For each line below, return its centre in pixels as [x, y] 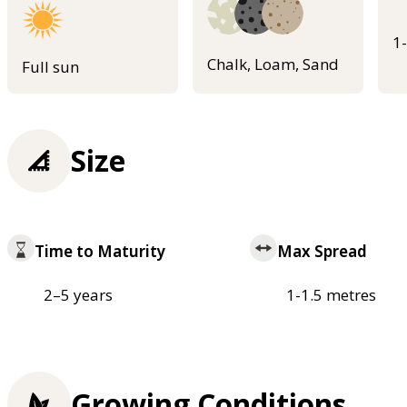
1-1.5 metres [331, 295]
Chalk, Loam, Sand [273, 64]
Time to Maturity [100, 252]
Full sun [50, 67]
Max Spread [322, 252]
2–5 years [78, 295]
